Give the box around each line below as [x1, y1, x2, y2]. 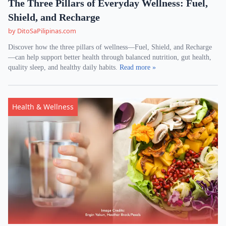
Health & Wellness [12, 102, 74, 111]
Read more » [120, 64, 156, 71]
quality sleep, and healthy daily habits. [8, 64, 120, 71]
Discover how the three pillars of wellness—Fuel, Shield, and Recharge [8, 43, 212, 51]
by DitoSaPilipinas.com [8, 26, 76, 35]
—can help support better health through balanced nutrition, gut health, [8, 53, 211, 61]
